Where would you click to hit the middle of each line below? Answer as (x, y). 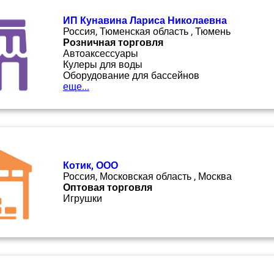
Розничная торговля (113, 43)
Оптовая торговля (108, 187)
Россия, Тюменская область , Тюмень (147, 31)
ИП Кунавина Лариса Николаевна (145, 20)
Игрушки (83, 198)
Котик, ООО (91, 165)
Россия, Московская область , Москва (147, 176)
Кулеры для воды (103, 65)
